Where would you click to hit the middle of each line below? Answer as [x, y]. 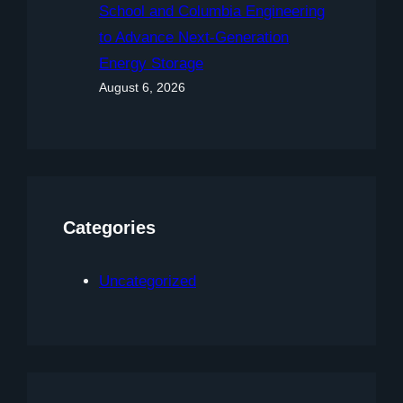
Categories [109, 228]
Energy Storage [151, 64]
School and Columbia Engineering [212, 12]
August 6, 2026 [142, 88]
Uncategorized [148, 282]
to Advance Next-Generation [194, 38]
